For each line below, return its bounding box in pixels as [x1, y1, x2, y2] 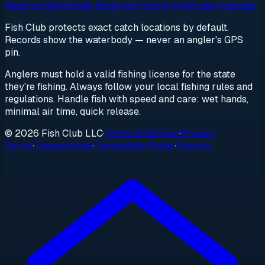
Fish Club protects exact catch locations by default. [5, 21, 229, 34]
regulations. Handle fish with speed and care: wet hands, [5, 93, 248, 106]
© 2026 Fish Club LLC [5, 127, 103, 140]
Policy [5, 140, 33, 153]
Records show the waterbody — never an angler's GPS [5, 34, 243, 47]
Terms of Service [105, 127, 179, 140]
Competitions [34, 140, 92, 153]
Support [176, 140, 212, 153]
